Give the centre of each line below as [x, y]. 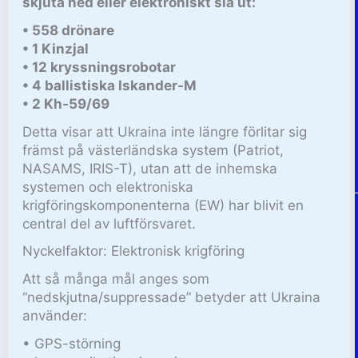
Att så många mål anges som [116, 279]
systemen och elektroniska [108, 187]
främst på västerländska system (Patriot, [153, 150]
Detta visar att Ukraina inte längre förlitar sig [165, 131]
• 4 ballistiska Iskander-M [110, 85]
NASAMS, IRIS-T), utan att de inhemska [150, 168]
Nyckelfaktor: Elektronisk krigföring [134, 251]
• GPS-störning [72, 344]
